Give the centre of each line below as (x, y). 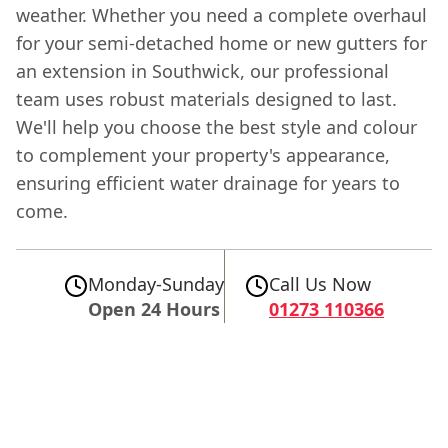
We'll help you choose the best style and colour (216, 126)
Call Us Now (320, 283)
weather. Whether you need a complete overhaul (221, 14)
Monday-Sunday (156, 283)
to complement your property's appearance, (203, 154)
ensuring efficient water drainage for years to (208, 182)
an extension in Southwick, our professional (202, 70)
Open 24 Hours (154, 308)
